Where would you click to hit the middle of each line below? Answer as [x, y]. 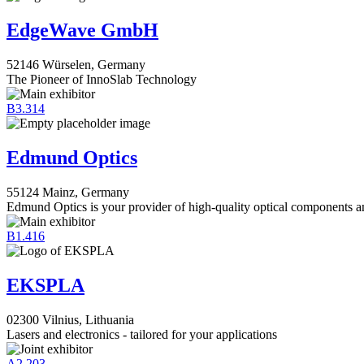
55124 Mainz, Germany [68, 192]
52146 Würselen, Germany [76, 65]
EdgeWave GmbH [82, 30]
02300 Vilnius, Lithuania [70, 319]
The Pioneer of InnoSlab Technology [102, 79]
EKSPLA [45, 285]
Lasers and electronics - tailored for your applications [142, 334]
